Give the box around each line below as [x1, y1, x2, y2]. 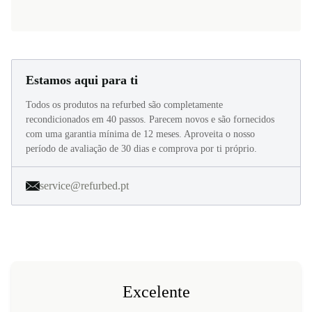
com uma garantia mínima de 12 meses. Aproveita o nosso [26, 128, 255, 139]
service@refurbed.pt [40, 179, 129, 192]
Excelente [122, 282, 190, 301]
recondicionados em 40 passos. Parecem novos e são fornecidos [26, 114, 274, 125]
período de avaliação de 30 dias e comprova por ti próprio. [26, 143, 257, 154]
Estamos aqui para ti [26, 72, 138, 87]
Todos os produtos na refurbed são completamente [26, 99, 223, 110]
